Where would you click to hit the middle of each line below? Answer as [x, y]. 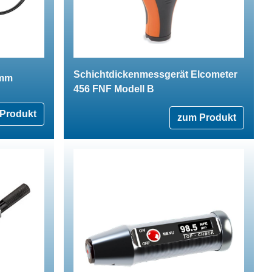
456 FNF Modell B [114, 89]
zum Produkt [207, 117]
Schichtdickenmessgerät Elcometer [155, 74]
